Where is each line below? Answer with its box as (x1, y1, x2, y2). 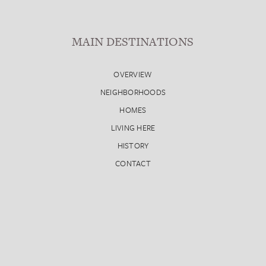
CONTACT (115, 157, 151, 170)
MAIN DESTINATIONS (72, 33, 194, 50)
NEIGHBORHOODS (100, 86, 166, 99)
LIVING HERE (110, 122, 156, 134)
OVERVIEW (113, 68, 153, 81)
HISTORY (117, 140, 149, 152)
